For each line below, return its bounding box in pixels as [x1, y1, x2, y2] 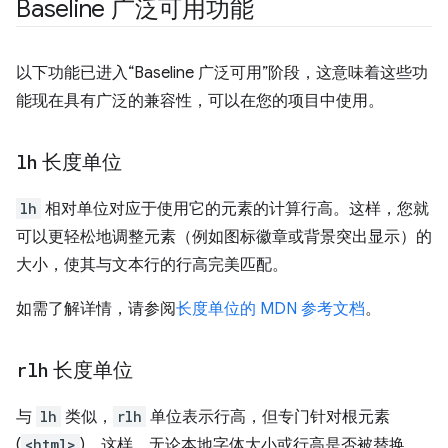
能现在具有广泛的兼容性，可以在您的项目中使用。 [16, 91, 384, 111]
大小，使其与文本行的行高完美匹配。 [16, 255, 288, 275]
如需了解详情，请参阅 [16, 299, 176, 319]
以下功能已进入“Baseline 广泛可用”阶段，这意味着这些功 [16, 63, 428, 83]
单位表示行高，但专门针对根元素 [146, 407, 390, 427]
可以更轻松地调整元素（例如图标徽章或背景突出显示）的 [16, 227, 432, 247]
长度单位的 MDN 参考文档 [176, 299, 365, 319]
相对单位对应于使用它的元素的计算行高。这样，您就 [41, 199, 429, 219]
